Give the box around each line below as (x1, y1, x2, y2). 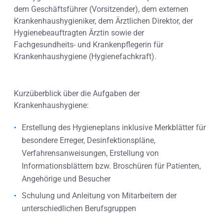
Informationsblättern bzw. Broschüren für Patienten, (22, 161, 201, 171)
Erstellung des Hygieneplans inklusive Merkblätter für (22, 122, 206, 132)
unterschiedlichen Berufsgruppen (22, 203, 136, 213)
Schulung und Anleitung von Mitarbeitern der (22, 190, 177, 200)
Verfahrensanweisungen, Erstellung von (22, 148, 159, 158)
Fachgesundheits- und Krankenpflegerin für (14, 40, 163, 50)
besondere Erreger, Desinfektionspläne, (22, 135, 155, 145)
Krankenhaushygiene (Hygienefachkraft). (14, 52, 156, 62)
